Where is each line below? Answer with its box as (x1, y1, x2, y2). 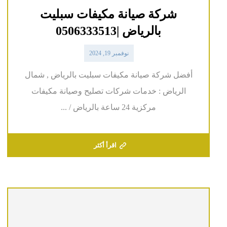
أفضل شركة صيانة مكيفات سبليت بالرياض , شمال (24, 70, 193, 79)
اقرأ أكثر (93, 141, 117, 149)
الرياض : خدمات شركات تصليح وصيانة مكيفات (31, 86, 186, 95)
